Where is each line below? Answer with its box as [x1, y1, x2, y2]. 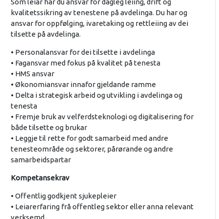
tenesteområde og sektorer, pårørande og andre [10, 145, 173, 153]
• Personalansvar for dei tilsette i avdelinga [10, 48, 155, 57]
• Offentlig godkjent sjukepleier [10, 192, 116, 200]
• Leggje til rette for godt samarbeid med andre [10, 134, 168, 143]
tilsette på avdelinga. [10, 30, 81, 39]
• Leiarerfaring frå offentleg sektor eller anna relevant [10, 202, 194, 211]
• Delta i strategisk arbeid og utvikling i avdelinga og [10, 91, 182, 100]
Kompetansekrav [10, 174, 69, 182]
